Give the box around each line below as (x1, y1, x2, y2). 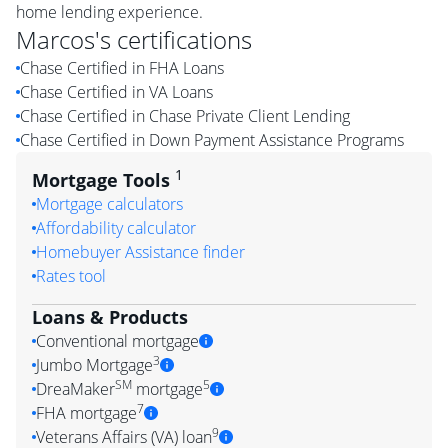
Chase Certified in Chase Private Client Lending (20, 105, 350, 127)
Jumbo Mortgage (36, 354, 153, 376)
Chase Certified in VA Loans (20, 81, 213, 103)
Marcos (16, 23, 95, 56)
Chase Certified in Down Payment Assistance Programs (20, 129, 404, 151)
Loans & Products (32, 305, 188, 329)
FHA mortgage (36, 402, 137, 424)
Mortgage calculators (36, 193, 183, 215)
